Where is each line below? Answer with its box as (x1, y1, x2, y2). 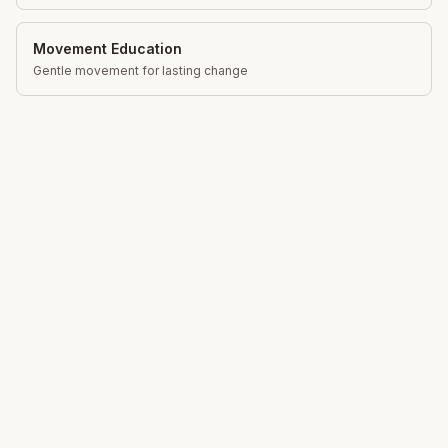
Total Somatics (16, 390, 184, 422)
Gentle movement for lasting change (33, 62, 248, 78)
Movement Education (33, 39, 182, 57)
